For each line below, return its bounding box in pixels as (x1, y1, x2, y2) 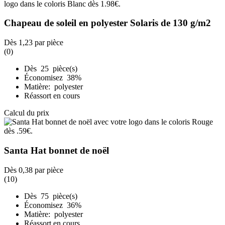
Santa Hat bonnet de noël (4, 145, 109, 156)
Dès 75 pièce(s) (24, 191, 77, 200)
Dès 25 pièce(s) (24, 64, 77, 73)
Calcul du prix (4, 108, 49, 118)
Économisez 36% (24, 200, 83, 209)
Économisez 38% (24, 73, 83, 82)
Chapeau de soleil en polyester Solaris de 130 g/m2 (4, 18, 211, 29)
